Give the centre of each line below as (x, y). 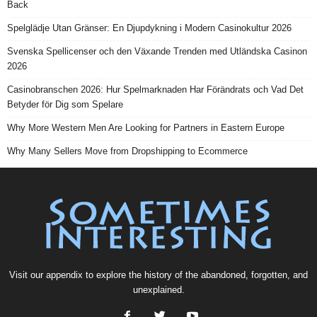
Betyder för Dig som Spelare (65, 105)
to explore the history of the (142, 275)
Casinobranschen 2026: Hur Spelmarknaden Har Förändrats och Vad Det (155, 90)
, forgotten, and (277, 275)
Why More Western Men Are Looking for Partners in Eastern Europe (146, 128)
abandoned (223, 275)
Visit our (28, 275)
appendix (64, 275)
